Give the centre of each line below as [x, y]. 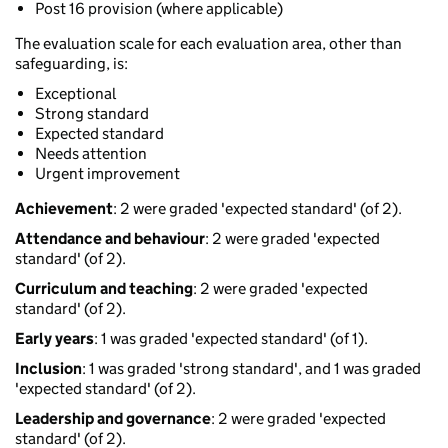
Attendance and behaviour [110, 239]
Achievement [64, 209]
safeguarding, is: [71, 64]
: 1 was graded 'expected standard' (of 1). [231, 339]
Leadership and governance [113, 419]
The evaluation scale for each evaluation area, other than [208, 44]
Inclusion [48, 369]
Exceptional [75, 94]
